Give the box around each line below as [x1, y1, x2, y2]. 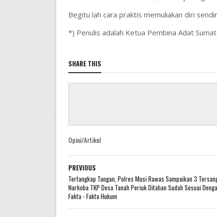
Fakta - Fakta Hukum [68, 191, 117, 201]
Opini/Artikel [68, 135, 101, 145]
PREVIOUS [68, 163, 96, 172]
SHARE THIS [68, 59, 101, 68]
